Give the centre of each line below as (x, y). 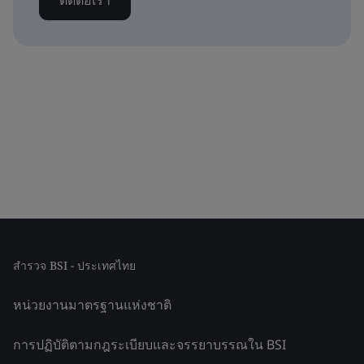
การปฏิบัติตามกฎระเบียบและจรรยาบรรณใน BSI (149, 344)
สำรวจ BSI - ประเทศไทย (74, 265)
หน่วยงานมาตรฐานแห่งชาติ (92, 305)
